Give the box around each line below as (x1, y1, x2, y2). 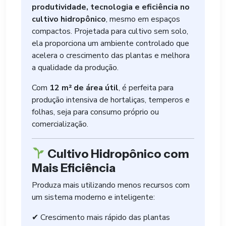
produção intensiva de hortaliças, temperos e (32, 94, 190, 105)
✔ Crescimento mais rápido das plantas (32, 212, 170, 223)
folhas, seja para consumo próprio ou (32, 106, 159, 118)
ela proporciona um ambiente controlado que (32, 38, 189, 49)
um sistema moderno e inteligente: (32, 192, 155, 203)
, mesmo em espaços (106, 14, 180, 25)
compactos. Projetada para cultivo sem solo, (32, 26, 188, 37)
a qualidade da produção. (32, 62, 119, 73)
